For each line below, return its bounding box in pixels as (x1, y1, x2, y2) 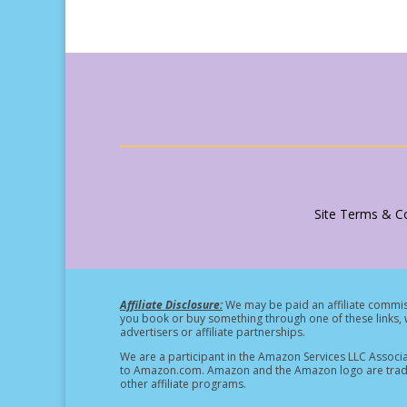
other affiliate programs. (120, 375, 246, 392)
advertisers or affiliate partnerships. (120, 323, 305, 340)
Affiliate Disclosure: (120, 296, 223, 313)
